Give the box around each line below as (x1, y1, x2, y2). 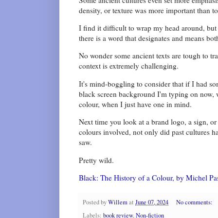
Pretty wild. (79, 155, 114, 165)
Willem (108, 198, 127, 206)
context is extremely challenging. (79, 61, 179, 71)
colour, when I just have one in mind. (79, 99, 192, 109)
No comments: (176, 198, 214, 206)
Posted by (83, 198, 108, 206)
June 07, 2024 (135, 198, 168, 206)
